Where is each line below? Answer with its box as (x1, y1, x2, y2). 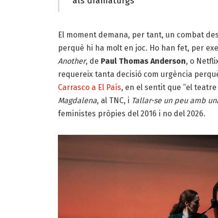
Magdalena (57, 96, 97, 106)
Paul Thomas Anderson (100, 56, 186, 66)
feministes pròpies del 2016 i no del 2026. (57, 109, 205, 119)
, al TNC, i (96, 96, 131, 106)
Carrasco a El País (57, 83, 121, 92)
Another (57, 56, 86, 66)
